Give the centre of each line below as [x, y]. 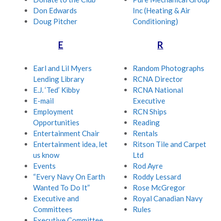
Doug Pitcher [55, 21]
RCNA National [158, 90]
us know [46, 155]
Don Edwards [55, 11]
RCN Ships [150, 112]
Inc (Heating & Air [162, 11]
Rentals [145, 133]
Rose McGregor [159, 188]
